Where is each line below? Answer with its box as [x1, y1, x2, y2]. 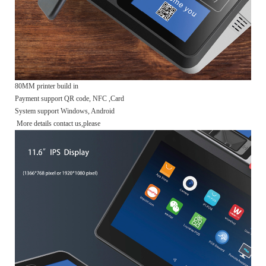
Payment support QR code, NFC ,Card [15, 94, 126, 103]
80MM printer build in [15, 81, 80, 90]
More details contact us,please [15, 119, 100, 128]
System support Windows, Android [15, 106, 115, 115]
